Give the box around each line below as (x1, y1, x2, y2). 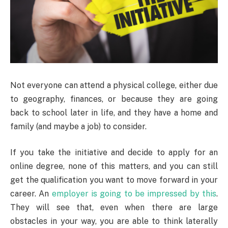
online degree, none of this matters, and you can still (10, 161, 218, 172)
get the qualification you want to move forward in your (10, 175, 218, 185)
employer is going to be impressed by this (51, 189, 217, 199)
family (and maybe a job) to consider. (10, 121, 147, 131)
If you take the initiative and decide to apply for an (10, 148, 218, 158)
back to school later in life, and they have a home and (10, 107, 218, 118)
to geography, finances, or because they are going (10, 94, 218, 104)
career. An (10, 189, 52, 199)
